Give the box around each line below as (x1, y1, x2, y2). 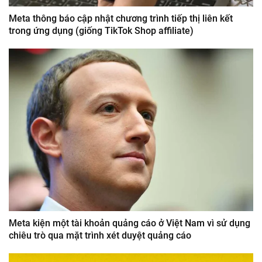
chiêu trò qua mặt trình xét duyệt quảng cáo (9, 230, 191, 242)
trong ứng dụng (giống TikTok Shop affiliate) (9, 25, 194, 36)
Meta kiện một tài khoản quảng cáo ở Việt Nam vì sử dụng (9, 218, 250, 229)
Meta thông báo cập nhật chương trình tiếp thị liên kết (9, 12, 233, 24)
